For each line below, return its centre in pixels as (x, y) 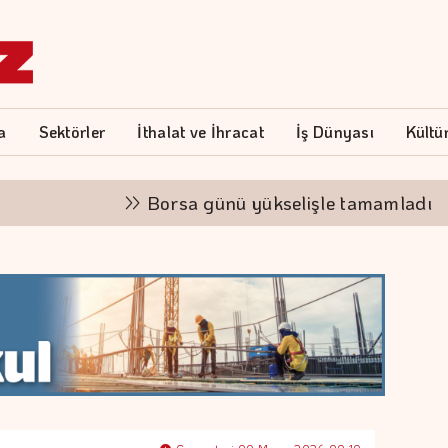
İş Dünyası (335, 131)
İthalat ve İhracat (200, 131)
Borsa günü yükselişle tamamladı (215, 202)
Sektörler (72, 131)
